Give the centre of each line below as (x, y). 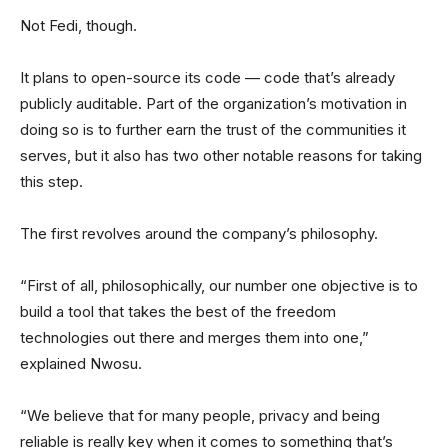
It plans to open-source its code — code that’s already (207, 77)
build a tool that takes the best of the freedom (178, 311)
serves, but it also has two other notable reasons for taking (221, 155)
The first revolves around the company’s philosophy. (199, 233)
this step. (51, 181)
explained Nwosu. (81, 363)
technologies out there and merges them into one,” (194, 337)
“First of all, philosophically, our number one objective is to (219, 285)
